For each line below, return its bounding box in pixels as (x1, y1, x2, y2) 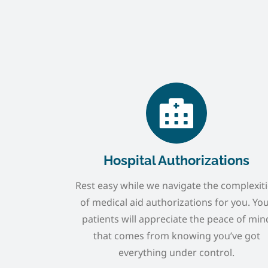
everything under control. (118, 245, 235, 259)
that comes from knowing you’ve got (93, 229, 260, 242)
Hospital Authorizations (103, 152, 250, 168)
